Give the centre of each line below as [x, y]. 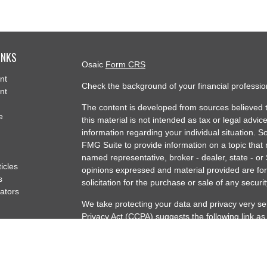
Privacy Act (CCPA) [117, 216]
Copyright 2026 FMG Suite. [133, 250]
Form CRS [125, 64]
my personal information [127, 229]
